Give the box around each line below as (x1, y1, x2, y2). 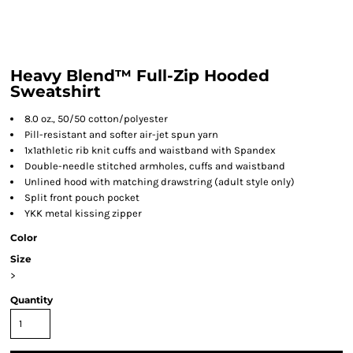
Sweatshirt (10, 82, 101, 101)
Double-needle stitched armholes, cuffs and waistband (24, 160, 285, 172)
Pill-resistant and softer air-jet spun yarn (24, 128, 218, 140)
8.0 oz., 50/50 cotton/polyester (24, 113, 168, 124)
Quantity (10, 294, 53, 306)
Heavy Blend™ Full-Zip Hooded (10, 66, 269, 85)
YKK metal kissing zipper (24, 207, 142, 219)
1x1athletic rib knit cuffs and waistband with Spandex (24, 144, 276, 156)
